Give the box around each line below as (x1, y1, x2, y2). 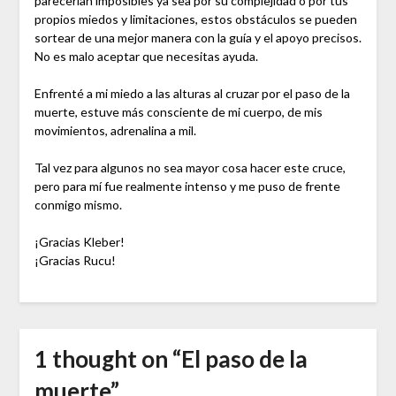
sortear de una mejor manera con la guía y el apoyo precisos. (34, 29, 362, 45)
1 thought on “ (34, 344, 181, 373)
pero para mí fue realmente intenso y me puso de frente (34, 178, 340, 194)
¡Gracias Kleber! (34, 233, 125, 249)
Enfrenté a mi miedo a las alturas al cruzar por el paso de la (34, 85, 350, 101)
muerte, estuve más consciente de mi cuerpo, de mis (34, 103, 323, 119)
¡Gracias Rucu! (34, 252, 116, 268)
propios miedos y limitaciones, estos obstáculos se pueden (34, 11, 357, 27)
